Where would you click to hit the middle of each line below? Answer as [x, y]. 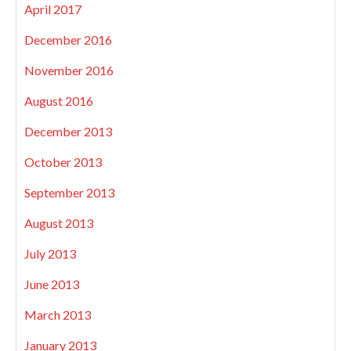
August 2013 [59, 223]
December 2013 [68, 132]
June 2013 [52, 284]
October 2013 [63, 162]
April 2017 [53, 9]
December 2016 [68, 40]
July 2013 [50, 254]
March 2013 [58, 315]
